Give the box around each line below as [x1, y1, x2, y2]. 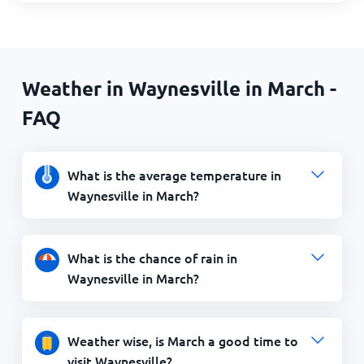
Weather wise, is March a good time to [67, 331, 298, 349]
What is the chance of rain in [67, 248, 237, 266]
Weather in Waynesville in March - [21, 75, 336, 101]
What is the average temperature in [67, 165, 281, 184]
